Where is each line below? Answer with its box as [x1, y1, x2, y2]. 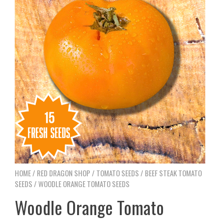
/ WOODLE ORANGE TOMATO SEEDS [32, 178, 130, 189]
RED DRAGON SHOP [37, 167, 90, 178]
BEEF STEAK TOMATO [145, 167, 202, 178]
